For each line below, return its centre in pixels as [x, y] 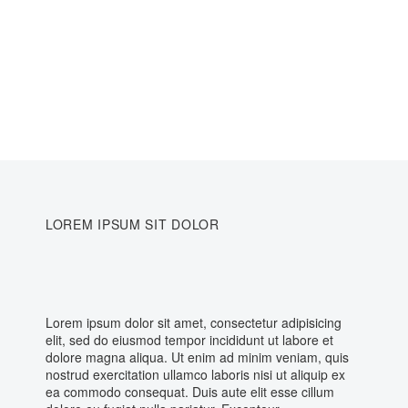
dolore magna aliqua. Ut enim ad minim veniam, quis [197, 357]
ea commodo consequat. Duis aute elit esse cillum [190, 392]
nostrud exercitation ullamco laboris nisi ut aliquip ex [195, 374]
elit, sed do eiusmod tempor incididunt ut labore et [189, 340]
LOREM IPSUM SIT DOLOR [133, 224]
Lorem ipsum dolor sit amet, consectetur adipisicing [194, 322]
